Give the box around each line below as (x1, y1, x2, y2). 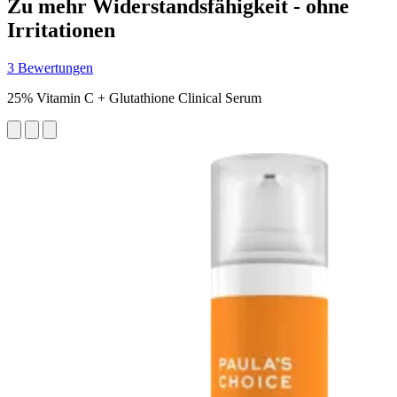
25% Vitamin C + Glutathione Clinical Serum (7, 90, 261, 105)
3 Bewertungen (7, 59, 93, 75)
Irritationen (7, 18, 115, 42)
